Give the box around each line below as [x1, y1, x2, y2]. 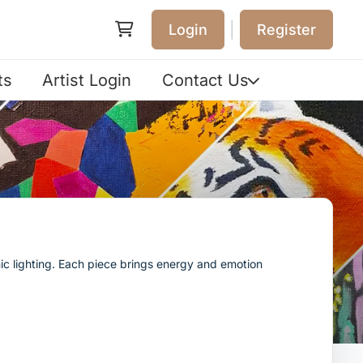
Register [257, 20, 316, 38]
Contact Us [162, 70, 250, 90]
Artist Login [42, 70, 132, 90]
